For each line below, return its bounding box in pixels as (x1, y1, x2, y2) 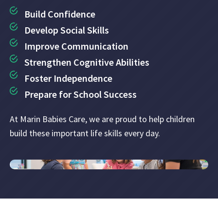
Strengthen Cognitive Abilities (24, 55, 149, 68)
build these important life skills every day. (10, 127, 160, 139)
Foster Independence (24, 72, 112, 84)
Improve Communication (24, 39, 128, 52)
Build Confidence (24, 7, 95, 20)
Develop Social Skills (24, 23, 109, 36)
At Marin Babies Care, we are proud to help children (10, 113, 195, 125)
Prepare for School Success (24, 88, 137, 100)
